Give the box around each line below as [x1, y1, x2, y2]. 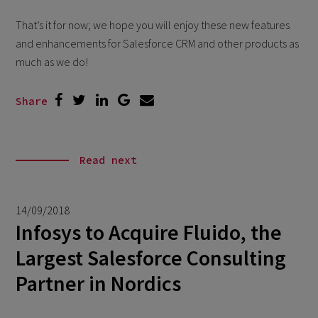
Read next [79, 153, 138, 167]
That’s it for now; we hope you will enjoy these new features [16, 17, 290, 32]
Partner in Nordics [15, 269, 181, 297]
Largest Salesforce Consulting [15, 243, 286, 271]
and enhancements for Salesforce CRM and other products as [16, 35, 300, 50]
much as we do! [16, 54, 89, 69]
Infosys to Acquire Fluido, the [15, 218, 282, 246]
